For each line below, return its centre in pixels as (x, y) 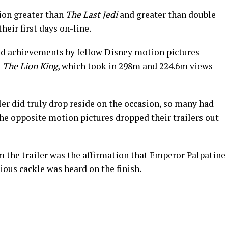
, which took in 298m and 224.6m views (135, 66)
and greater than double (167, 15)
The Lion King (30, 66)
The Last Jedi (92, 15)
